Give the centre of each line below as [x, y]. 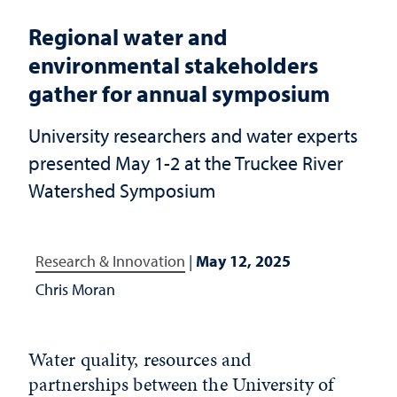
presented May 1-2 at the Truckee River [186, 163]
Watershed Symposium [122, 190]
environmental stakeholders [173, 65]
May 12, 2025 [243, 261]
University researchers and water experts [193, 135]
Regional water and [128, 36]
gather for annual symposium [179, 93]
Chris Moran [75, 289]
